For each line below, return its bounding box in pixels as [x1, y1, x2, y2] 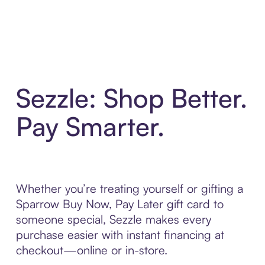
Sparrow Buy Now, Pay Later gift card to [15, 196, 224, 211]
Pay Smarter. [15, 109, 164, 143]
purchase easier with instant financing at [15, 227, 224, 242]
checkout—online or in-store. [15, 242, 167, 257]
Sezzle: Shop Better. [15, 81, 247, 114]
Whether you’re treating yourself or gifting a [15, 180, 243, 196]
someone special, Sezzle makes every [15, 211, 211, 227]
